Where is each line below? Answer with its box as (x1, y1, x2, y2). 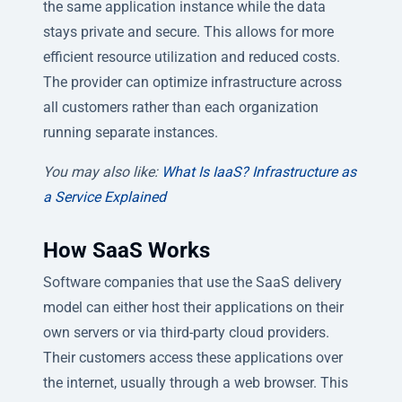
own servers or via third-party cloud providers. (43, 323, 329, 341)
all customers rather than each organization (43, 98, 319, 116)
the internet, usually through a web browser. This (43, 373, 348, 391)
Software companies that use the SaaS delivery (43, 273, 342, 291)
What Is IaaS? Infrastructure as (162, 162, 356, 180)
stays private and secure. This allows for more (43, 22, 334, 40)
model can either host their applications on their (43, 298, 344, 316)
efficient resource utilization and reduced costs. (43, 48, 340, 66)
